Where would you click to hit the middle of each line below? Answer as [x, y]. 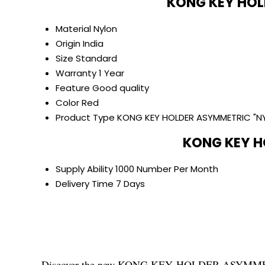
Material [73, 28]
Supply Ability [84, 169]
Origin [68, 43]
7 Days [130, 184]
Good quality [121, 88]
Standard [96, 58]
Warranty [76, 73]
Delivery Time [85, 184]
